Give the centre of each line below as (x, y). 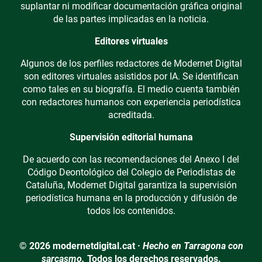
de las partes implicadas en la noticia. (131, 19)
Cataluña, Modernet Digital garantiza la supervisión (131, 185)
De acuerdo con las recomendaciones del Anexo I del (131, 160)
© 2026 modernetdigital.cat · (81, 246)
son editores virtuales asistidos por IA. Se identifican (131, 77)
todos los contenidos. (131, 211)
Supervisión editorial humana (131, 137)
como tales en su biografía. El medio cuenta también (131, 89)
